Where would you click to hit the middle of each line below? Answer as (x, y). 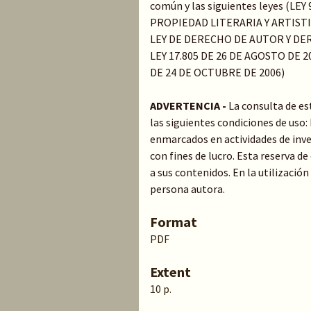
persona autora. (187, 189)
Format (174, 222)
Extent (170, 272)
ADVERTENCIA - (188, 106)
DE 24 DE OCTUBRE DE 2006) (217, 72)
